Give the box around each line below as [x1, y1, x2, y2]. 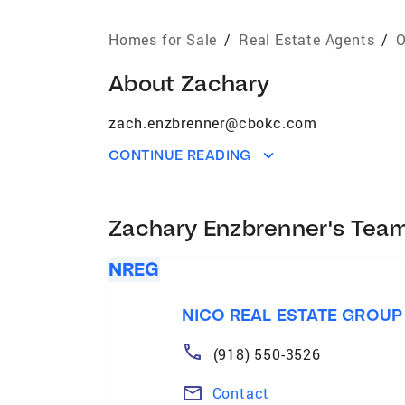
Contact [212, 382, 270, 402]
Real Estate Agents [239, 29, 375, 49]
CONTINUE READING [108, 146, 251, 164]
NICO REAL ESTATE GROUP [181, 304, 402, 325]
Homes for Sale [108, 29, 218, 49]
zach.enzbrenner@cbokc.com [108, 112, 317, 132]
